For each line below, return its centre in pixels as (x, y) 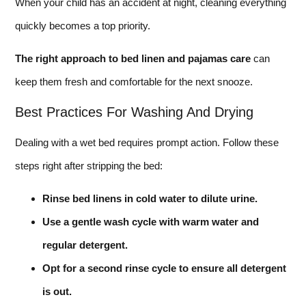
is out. (57, 292)
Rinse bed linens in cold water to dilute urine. (150, 199)
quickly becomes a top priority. (83, 26)
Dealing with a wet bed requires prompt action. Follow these (147, 142)
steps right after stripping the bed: (89, 165)
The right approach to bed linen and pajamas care (133, 59)
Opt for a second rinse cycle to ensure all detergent (164, 268)
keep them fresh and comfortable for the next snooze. (134, 82)
